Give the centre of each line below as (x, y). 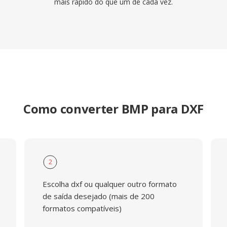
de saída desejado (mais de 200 (98, 196)
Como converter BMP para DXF (113, 109)
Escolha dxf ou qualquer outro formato (109, 184)
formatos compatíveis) (82, 208)
